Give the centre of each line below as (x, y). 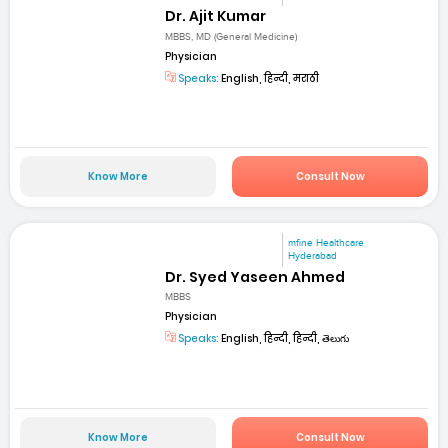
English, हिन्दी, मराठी (269, 78)
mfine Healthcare (326, 242)
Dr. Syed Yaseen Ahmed (255, 277)
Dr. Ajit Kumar (216, 16)
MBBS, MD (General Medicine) (231, 36)
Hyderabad (313, 255)
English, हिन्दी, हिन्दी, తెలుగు (284, 339)
